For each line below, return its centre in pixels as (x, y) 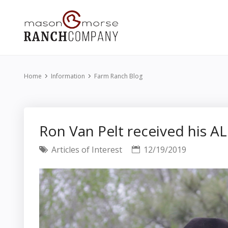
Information (68, 76)
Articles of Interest (86, 150)
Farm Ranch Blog (118, 76)
